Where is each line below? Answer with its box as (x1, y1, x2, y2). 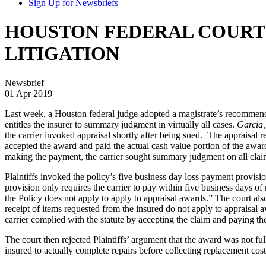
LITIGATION (5, 43, 119, 65)
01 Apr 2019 (5, 88, 52, 99)
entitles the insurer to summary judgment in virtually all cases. (5, 119, 237, 129)
